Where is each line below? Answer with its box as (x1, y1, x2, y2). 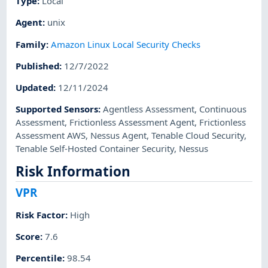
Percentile (16, 252, 63, 264)
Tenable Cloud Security (151, 129, 245, 142)
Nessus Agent (90, 129, 147, 142)
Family (16, 38, 47, 50)
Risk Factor (16, 208, 66, 221)
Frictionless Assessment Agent (69, 116, 195, 129)
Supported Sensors (16, 103, 99, 115)
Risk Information (16, 162, 131, 181)
